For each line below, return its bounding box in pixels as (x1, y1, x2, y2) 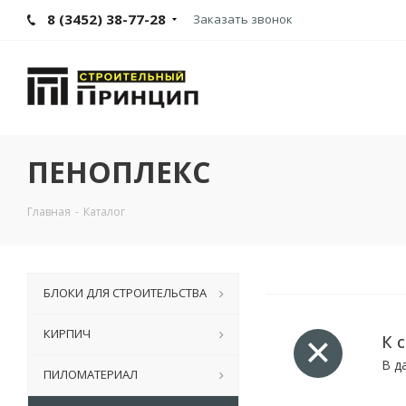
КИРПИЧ (43, 325, 91, 343)
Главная (27, 204, 71, 220)
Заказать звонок (193, 11, 293, 27)
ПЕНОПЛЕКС (27, 152, 210, 192)
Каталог (83, 204, 125, 220)
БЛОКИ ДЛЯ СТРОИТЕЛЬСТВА (43, 285, 207, 302)
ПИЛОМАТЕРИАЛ (43, 366, 138, 383)
